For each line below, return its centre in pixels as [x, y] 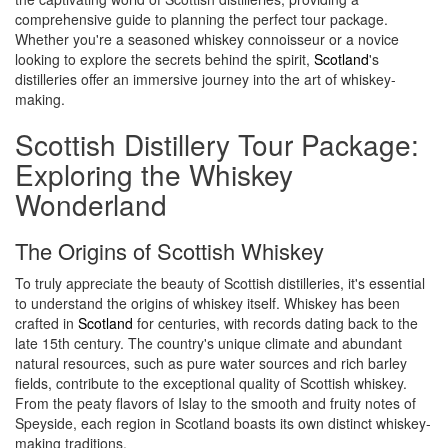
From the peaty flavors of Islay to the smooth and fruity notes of [215, 403]
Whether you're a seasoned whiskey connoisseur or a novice [207, 39]
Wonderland [91, 204]
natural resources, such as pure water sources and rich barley [211, 363]
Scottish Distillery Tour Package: [217, 144]
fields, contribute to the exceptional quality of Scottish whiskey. [211, 383]
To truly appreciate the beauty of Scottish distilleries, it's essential [220, 283]
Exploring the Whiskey [154, 174]
